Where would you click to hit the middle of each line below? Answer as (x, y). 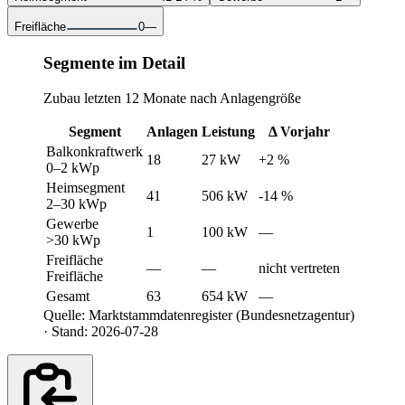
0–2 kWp (73, 167)
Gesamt (68, 296)
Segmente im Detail (114, 63)
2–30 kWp (76, 203)
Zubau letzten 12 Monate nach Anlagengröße (172, 98)
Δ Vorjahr (299, 131)
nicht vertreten (299, 268)
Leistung (228, 131)
